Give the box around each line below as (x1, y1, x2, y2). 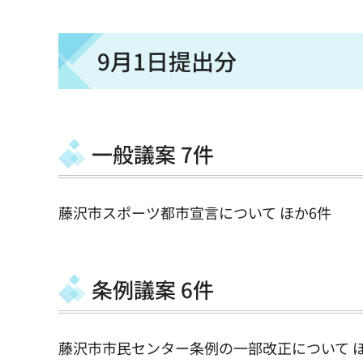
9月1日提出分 (97, 44, 237, 77)
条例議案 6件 (92, 273, 214, 304)
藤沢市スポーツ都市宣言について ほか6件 (58, 202, 331, 224)
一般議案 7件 (92, 138, 214, 169)
